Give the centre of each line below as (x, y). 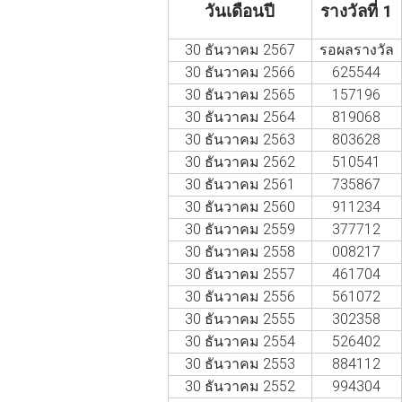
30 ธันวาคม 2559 (240, 229)
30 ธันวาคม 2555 (240, 319)
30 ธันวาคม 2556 (240, 296)
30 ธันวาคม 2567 (240, 49)
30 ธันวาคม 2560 (240, 206)
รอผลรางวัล (356, 49)
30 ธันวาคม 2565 (240, 94)
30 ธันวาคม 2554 (240, 341)
